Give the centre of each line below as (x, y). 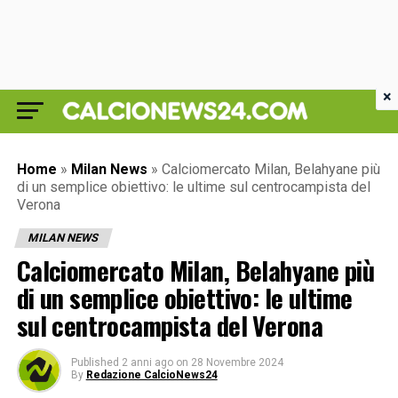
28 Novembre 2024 (237, 362)
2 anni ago (147, 362)
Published (95, 362)
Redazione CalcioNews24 (151, 375)
